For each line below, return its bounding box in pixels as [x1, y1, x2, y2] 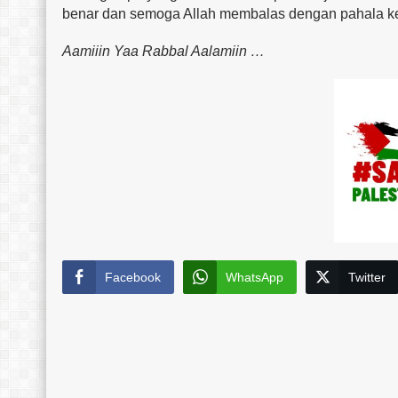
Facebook [105, 269, 161, 284]
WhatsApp [226, 269, 283, 284]
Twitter [348, 269, 386, 284]
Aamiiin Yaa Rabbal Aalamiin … [62, 43, 265, 59]
